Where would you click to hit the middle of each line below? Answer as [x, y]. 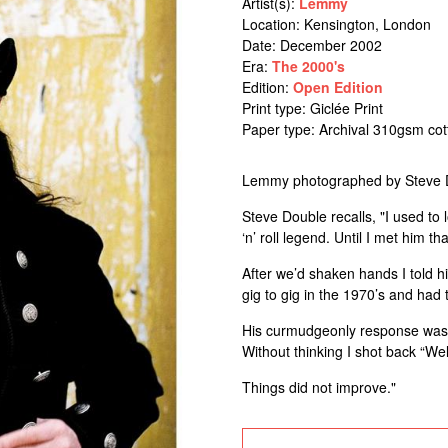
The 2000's [308, 66]
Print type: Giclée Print [312, 108]
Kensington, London [367, 24]
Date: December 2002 [311, 45]
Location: [272, 24]
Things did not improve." [318, 387]
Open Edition [337, 87]
